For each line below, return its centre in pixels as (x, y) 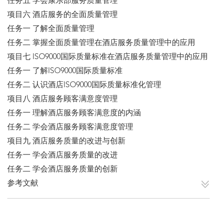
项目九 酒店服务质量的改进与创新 (66, 142)
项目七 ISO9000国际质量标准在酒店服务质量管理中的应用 (108, 57)
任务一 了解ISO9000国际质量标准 (65, 71)
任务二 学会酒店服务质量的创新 (62, 170)
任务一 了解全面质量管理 (51, 29)
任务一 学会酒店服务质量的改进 (62, 156)
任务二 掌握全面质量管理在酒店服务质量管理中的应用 (101, 43)
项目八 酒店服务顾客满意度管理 (62, 100)
